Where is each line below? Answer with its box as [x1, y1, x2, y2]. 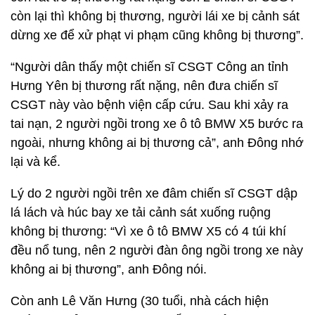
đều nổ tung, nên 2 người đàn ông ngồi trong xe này [11, 243, 303, 257]
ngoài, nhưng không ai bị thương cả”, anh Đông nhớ [11, 136, 304, 150]
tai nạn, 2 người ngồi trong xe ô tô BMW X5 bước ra [11, 117, 303, 131]
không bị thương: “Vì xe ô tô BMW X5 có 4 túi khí [11, 224, 286, 238]
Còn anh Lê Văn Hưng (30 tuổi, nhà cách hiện [11, 294, 269, 308]
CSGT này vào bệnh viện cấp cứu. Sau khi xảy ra [11, 98, 288, 112]
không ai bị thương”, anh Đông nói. [11, 262, 207, 276]
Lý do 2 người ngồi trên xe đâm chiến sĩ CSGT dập [11, 186, 297, 200]
